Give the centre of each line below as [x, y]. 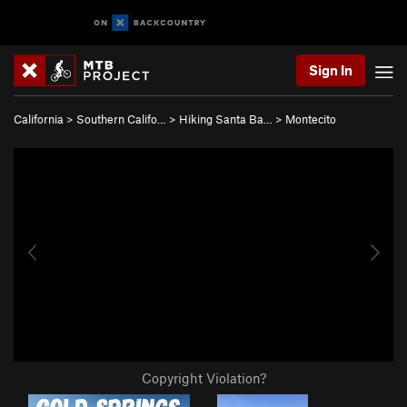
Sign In [331, 70]
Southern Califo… [121, 119]
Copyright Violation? [203, 378]
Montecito [311, 119]
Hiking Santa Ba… [226, 119]
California [39, 119]
